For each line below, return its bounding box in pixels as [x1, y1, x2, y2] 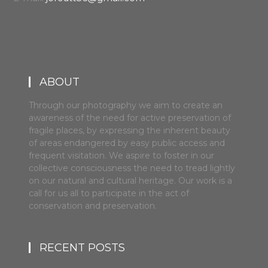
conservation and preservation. [29, 200, 157, 211]
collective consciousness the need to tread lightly [29, 162, 236, 173]
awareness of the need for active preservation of [29, 112, 232, 123]
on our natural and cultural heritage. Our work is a [29, 175, 233, 186]
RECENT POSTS [39, 240, 126, 254]
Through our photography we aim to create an [29, 99, 223, 111]
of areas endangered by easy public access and [29, 137, 226, 148]
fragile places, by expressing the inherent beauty [29, 124, 231, 136]
